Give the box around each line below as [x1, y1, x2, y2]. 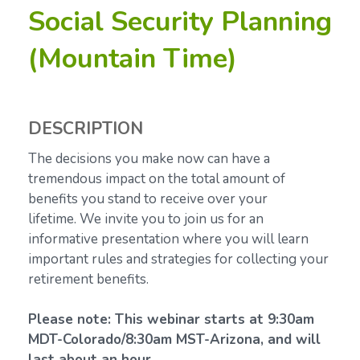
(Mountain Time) [28, 39, 237, 77]
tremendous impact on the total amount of [28, 169, 285, 188]
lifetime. [28, 209, 80, 228]
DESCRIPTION [28, 117, 143, 141]
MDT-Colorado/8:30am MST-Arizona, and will [28, 329, 321, 349]
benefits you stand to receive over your [28, 189, 268, 208]
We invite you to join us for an [80, 209, 264, 228]
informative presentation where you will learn [28, 229, 309, 248]
